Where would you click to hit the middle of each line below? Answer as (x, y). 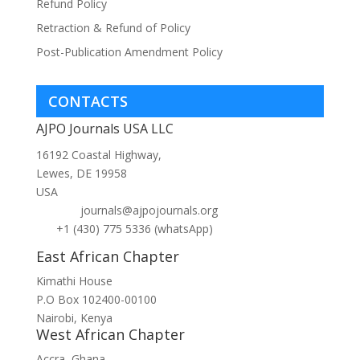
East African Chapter (107, 257)
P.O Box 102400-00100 (96, 300)
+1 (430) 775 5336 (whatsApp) (134, 229)
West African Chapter (110, 335)
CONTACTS (88, 102)
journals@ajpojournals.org (149, 211)
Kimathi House (74, 281)
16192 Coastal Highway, (98, 155)
